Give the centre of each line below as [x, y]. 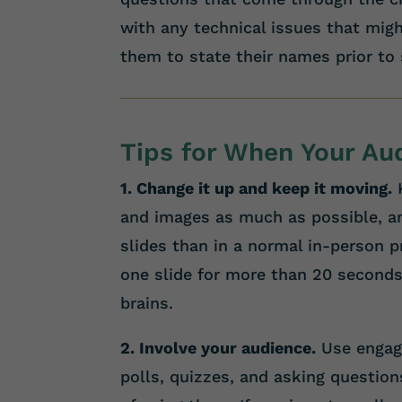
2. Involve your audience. [218, 347]
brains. [147, 302]
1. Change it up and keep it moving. [257, 188]
